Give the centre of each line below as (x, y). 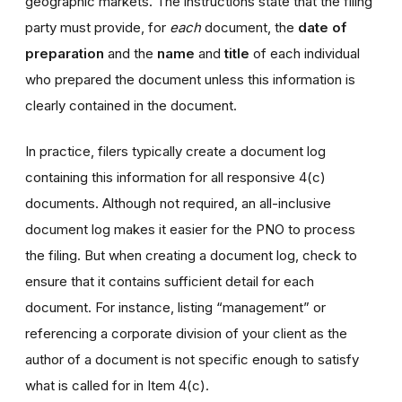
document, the (249, 27)
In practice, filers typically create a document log (175, 151)
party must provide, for (97, 27)
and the (132, 53)
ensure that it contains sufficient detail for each (170, 281)
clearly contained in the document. (131, 105)
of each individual (305, 53)
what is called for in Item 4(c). (117, 385)
